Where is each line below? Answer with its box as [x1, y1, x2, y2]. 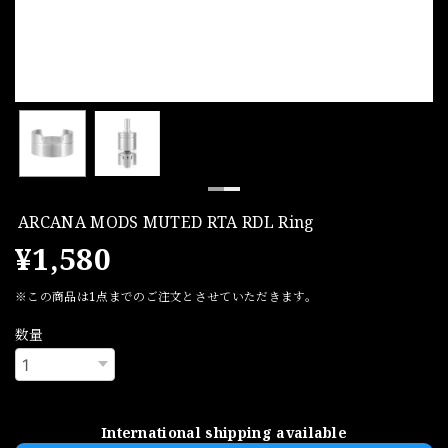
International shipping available [100, 423, 348, 443]
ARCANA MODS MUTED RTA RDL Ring [18, 210, 315, 233]
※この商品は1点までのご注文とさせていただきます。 [15, 288, 317, 304]
